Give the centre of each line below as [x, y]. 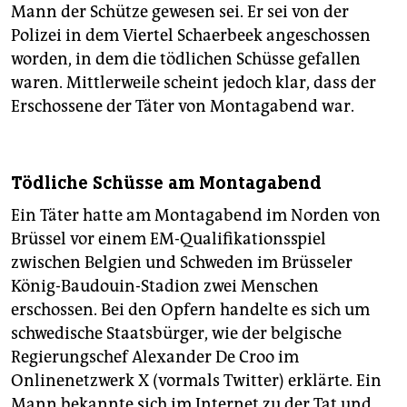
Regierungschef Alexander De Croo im [155, 357]
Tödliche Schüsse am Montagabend [166, 184]
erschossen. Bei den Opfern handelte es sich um [190, 310]
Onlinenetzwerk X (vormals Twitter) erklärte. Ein [196, 381]
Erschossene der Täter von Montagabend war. [183, 107]
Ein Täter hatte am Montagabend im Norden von [196, 216]
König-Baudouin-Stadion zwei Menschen [165, 287]
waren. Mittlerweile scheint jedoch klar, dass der [194, 83]
